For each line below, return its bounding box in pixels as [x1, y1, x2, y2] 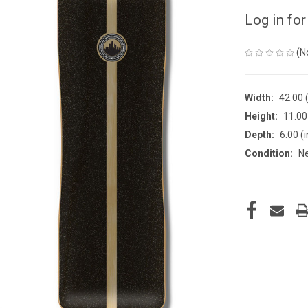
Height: [245, 110, 278, 122]
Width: [245, 91, 274, 103]
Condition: [245, 147, 293, 159]
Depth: [245, 129, 274, 140]
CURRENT [245, 197, 284, 209]
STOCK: [245, 212, 275, 223]
